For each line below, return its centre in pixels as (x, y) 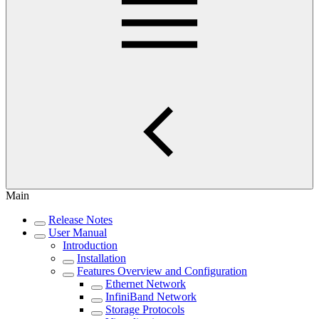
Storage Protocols (145, 310)
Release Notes (80, 220)
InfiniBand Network (151, 297)
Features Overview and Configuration (162, 271)
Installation (101, 258)
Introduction (90, 246)
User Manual (78, 233)
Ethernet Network (146, 284)
